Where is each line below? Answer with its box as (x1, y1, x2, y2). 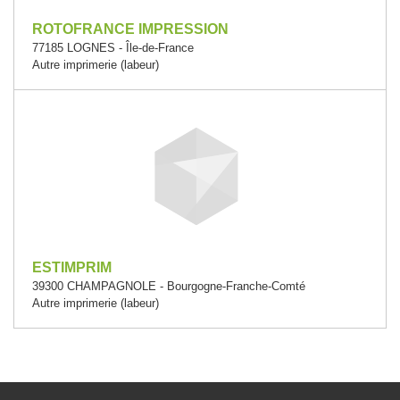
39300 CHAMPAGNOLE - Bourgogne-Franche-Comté (32, 279, 305, 293)
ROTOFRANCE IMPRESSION (32, 21, 229, 37)
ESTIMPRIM (32, 260, 112, 275)
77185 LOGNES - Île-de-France (32, 41, 194, 54)
